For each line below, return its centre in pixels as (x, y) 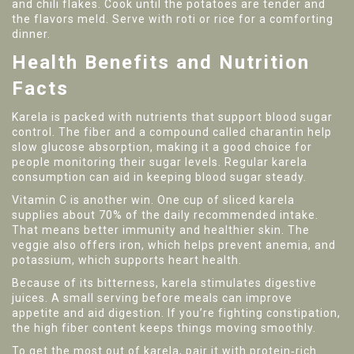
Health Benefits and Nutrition (161, 62)
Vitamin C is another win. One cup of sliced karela (153, 200)
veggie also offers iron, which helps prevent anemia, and (174, 245)
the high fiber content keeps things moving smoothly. (164, 328)
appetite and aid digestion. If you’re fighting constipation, (176, 313)
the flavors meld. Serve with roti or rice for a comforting (173, 19)
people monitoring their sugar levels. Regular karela (160, 162)
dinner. (31, 34)
